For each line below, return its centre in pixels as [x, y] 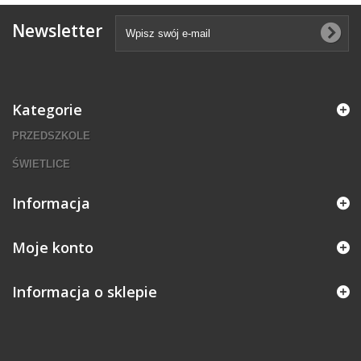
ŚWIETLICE [41, 164]
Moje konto [53, 247]
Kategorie [47, 110]
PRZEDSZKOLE [51, 136]
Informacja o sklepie [85, 292]
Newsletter [57, 31]
